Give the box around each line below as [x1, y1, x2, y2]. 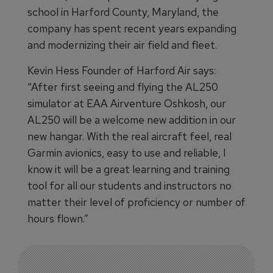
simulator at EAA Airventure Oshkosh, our [27, 96, 226, 110]
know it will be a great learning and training [27, 162, 230, 176]
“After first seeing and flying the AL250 [27, 80, 218, 94]
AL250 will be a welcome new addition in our [27, 113, 236, 127]
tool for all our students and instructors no [27, 179, 232, 193]
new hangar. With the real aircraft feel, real [27, 129, 232, 143]
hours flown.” [27, 211, 88, 225]
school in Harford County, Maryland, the [27, 5, 219, 19]
